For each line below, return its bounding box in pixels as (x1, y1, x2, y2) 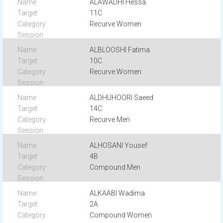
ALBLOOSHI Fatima (90, 46, 150, 54)
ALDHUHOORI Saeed (90, 94, 154, 102)
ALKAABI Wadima (90, 189, 145, 197)
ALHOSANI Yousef (90, 141, 148, 149)
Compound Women (90, 211, 152, 219)
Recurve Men (90, 115, 130, 123)
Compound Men (90, 163, 141, 171)
